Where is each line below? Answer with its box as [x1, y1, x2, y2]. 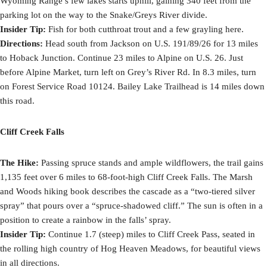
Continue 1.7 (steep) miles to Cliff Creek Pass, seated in [46, 229, 255, 240]
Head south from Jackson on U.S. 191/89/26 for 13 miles [43, 39, 258, 49]
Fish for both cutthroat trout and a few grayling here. [46, 24, 244, 35]
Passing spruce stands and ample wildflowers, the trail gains [39, 158, 263, 168]
